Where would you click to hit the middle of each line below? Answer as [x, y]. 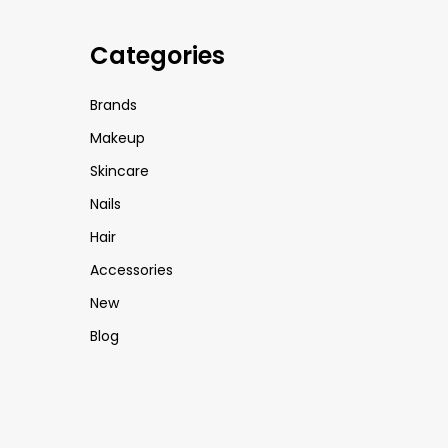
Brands [113, 105]
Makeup [117, 138]
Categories [157, 55]
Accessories [131, 270]
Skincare [119, 171]
